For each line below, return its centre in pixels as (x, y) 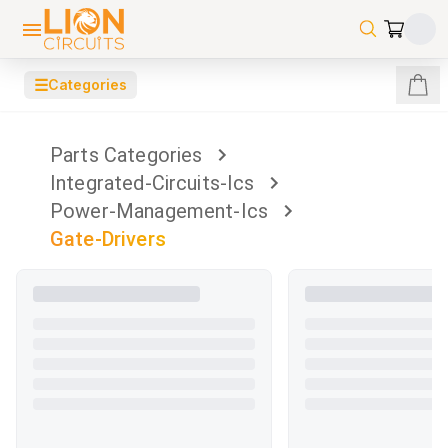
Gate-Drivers (108, 239)
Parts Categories (126, 155)
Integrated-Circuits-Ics (152, 183)
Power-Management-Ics (159, 211)
